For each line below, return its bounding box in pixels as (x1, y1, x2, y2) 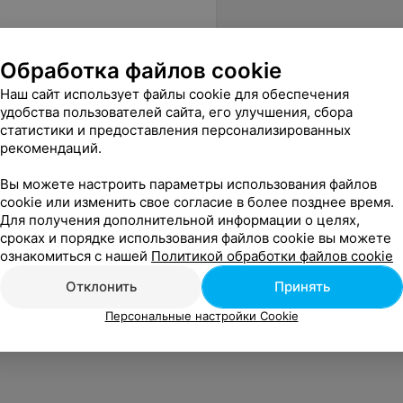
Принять (274, 277, 330, 295)
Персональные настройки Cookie (104, 308, 299, 323)
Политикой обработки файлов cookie (151, 246, 393, 264)
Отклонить (65, 277, 137, 295)
